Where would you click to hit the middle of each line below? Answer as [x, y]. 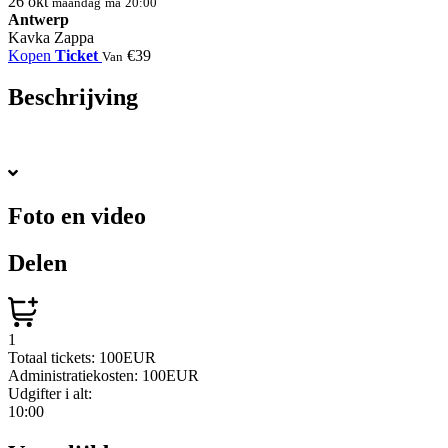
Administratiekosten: [75, 376]
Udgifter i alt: [50, 394]
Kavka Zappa [51, 37]
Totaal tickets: [53, 358]
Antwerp [38, 19]
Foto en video [77, 216]
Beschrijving [73, 97]
